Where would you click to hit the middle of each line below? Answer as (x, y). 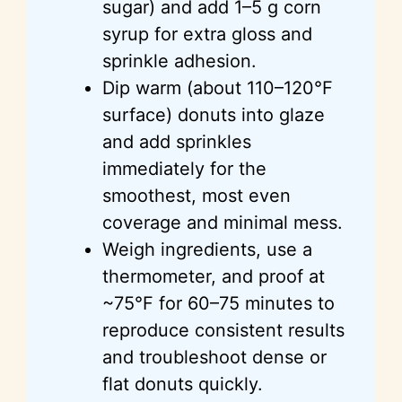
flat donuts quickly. (183, 384)
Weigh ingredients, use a (207, 249)
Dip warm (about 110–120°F (218, 87)
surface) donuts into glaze (214, 114)
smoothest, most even (197, 195)
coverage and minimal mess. (223, 222)
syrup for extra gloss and (207, 34)
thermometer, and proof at (214, 276)
